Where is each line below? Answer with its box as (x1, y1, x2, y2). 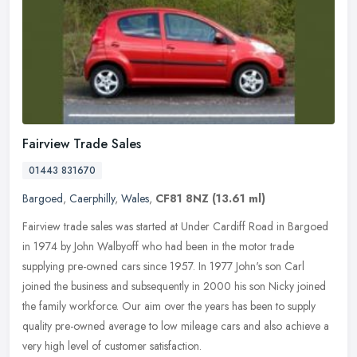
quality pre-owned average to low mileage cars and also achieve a (22, 317, 329, 334)
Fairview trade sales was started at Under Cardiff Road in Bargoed (22, 218, 328, 234)
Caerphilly (69, 190, 115, 206)
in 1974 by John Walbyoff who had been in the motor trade (22, 237, 294, 254)
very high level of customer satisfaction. (22, 337, 202, 354)
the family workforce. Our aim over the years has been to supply (22, 297, 316, 314)
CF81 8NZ (155, 190, 209, 206)
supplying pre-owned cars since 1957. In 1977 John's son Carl (22, 257, 304, 274)
